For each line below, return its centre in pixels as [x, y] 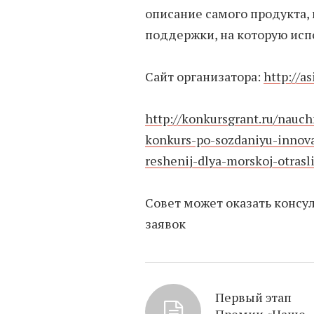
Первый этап [253, 298]
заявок [165, 224]
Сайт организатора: [204, 77]
